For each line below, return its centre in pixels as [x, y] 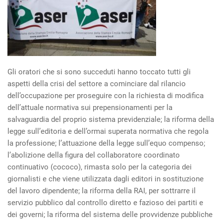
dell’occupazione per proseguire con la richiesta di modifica [106, 96]
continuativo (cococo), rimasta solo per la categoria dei [100, 167]
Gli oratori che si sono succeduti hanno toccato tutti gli [99, 72]
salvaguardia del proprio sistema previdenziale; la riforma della [111, 120]
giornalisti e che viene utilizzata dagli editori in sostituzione [106, 179]
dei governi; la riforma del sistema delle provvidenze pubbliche [110, 215]
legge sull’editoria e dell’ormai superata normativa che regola [108, 132]
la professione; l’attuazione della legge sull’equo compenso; [106, 143]
